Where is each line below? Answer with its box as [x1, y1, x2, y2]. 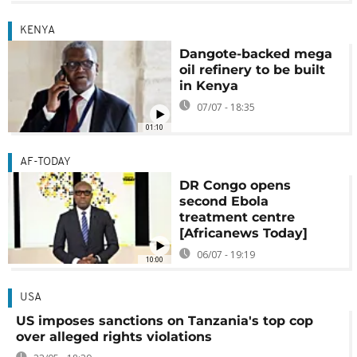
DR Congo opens [179, 178, 292, 194]
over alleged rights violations [16, 329, 212, 345]
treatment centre [179, 210, 296, 226]
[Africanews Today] [179, 226, 308, 241]
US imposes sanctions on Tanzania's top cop [16, 313, 313, 329]
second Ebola [179, 194, 269, 210]
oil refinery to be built [179, 61, 326, 77]
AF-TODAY [20, 156, 71, 169]
